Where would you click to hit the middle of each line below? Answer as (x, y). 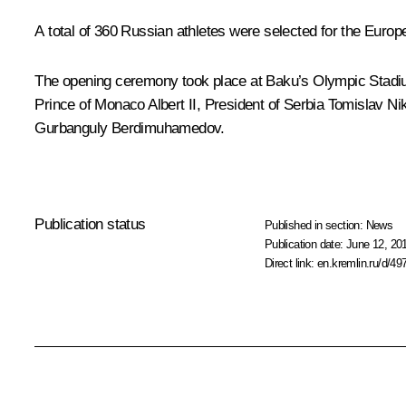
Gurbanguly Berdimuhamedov (128, 128)
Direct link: (291, 263)
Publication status (90, 224)
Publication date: (305, 244)
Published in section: (315, 225)
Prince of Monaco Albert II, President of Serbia (181, 104)
